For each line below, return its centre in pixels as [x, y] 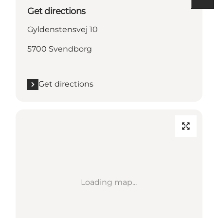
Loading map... [109, 182]
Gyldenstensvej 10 [63, 30]
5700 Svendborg [60, 49]
